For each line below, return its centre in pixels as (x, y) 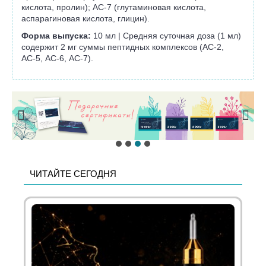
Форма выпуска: (57, 35)
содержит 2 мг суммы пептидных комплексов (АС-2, (123, 47)
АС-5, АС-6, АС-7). (57, 58)
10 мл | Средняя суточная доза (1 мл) (167, 35)
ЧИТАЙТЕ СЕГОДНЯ (73, 173)
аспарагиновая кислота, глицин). (85, 18)
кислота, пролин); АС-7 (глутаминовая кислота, (114, 7)
